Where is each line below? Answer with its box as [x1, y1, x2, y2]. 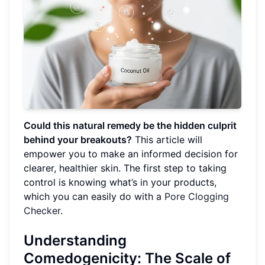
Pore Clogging [164, 190, 229, 203]
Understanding [24, 232, 127, 250]
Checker [24, 205, 60, 217]
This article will [132, 134, 202, 146]
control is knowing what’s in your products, [24, 176, 216, 189]
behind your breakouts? [24, 134, 132, 146]
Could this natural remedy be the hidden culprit [24, 119, 237, 132]
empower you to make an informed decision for [24, 148, 238, 160]
